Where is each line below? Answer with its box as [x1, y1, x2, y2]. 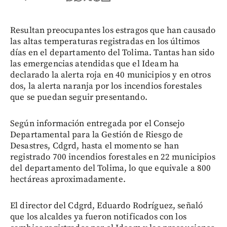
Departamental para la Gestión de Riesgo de [10, 129, 183, 140]
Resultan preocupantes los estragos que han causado [10, 24, 216, 36]
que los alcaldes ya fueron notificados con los [10, 211, 186, 222]
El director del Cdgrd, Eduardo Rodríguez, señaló [10, 200, 203, 211]
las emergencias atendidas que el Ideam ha [10, 58, 179, 69]
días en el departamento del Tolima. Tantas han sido [10, 47, 215, 58]
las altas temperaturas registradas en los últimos [10, 35, 200, 47]
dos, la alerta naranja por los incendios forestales [10, 80, 202, 92]
